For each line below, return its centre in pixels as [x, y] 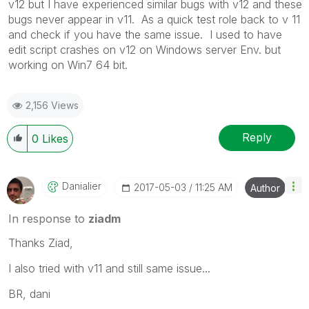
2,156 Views [52, 105]
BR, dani [29, 293]
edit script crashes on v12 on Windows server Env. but [144, 49]
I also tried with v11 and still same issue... [109, 268]
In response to [48, 218]
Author [265, 188]
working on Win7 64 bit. [70, 64]
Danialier [82, 186]
